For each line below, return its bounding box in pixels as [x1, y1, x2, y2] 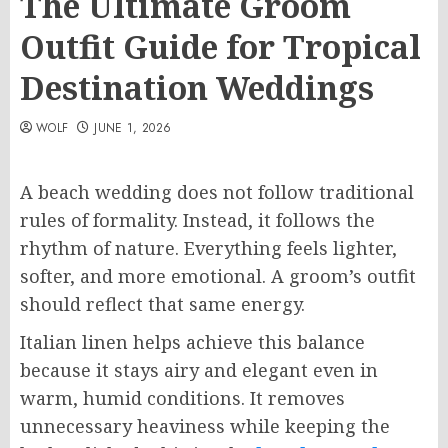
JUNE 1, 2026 [94, 119, 172, 137]
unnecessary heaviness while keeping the [20, 414, 390, 438]
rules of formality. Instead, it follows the [20, 208, 375, 232]
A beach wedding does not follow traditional [20, 180, 414, 204]
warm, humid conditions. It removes [20, 386, 345, 410]
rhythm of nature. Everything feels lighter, [20, 236, 397, 260]
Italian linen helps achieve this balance [20, 330, 365, 354]
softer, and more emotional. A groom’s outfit [20, 264, 416, 288]
